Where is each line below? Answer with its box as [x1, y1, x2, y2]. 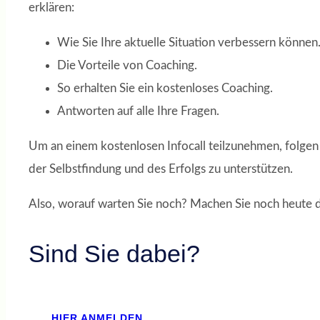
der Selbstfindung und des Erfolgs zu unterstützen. [29, 163, 293, 176]
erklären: [29, 1, 74, 14]
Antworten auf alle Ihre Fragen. [57, 105, 219, 118]
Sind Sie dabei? [29, 240, 200, 268]
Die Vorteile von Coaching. [57, 59, 197, 72]
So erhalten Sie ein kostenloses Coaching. [57, 82, 273, 95]
